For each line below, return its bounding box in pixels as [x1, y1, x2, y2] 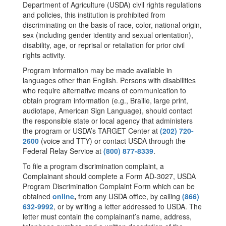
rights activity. [23, 50, 66, 60]
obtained [23, 191, 52, 201]
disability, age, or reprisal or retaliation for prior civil [23, 40, 185, 50]
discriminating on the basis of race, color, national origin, [23, 20, 202, 30]
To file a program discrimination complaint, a [23, 161, 164, 171]
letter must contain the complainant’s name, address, [23, 211, 192, 221]
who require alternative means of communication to [23, 85, 186, 95]
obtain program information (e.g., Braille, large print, [23, 95, 188, 105]
